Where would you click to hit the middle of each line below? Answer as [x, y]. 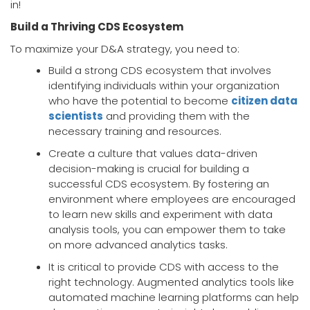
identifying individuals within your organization [164, 86]
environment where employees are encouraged [172, 199]
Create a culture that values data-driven [153, 154]
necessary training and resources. [135, 131]
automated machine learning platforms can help [174, 298]
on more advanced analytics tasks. [138, 245]
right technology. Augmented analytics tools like [171, 282]
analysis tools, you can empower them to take [167, 230]
